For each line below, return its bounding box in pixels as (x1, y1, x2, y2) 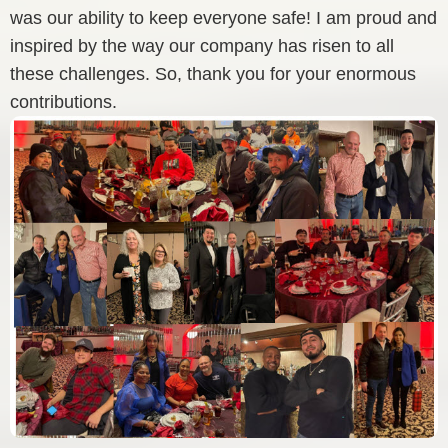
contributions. (10, 92, 117, 113)
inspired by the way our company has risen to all (10, 36, 394, 57)
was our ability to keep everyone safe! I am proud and (10, 8, 437, 29)
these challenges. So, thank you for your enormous (10, 64, 416, 85)
